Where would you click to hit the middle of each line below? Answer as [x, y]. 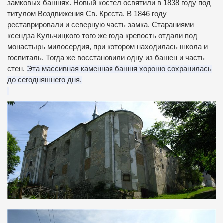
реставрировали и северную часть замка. [80, 25]
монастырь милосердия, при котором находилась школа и [108, 47]
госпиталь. [27, 57]
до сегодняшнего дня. [45, 79]
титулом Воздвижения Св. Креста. [67, 14]
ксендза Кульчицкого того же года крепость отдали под [102, 36]
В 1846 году [147, 14]
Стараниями [173, 25]
